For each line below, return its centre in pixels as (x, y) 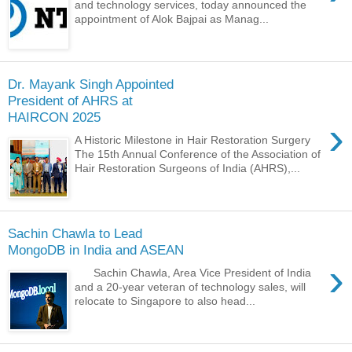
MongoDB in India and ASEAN (96, 250)
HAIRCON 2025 (54, 117)
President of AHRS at (70, 101)
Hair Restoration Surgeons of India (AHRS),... (188, 168)
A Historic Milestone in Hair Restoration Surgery (193, 139)
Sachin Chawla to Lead (75, 234)
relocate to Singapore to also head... (165, 301)
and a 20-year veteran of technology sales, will (191, 286)
